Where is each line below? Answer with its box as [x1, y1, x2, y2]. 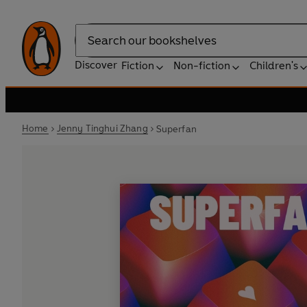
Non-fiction [173, 59, 230, 72]
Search [75, 40, 109, 54]
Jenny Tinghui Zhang [56, 123, 148, 134]
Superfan [156, 123, 197, 135]
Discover [75, 58, 117, 71]
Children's [249, 59, 298, 72]
